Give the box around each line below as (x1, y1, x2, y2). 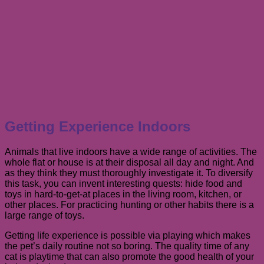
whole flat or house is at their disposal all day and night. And (5, 157, 254, 167)
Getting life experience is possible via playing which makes (5, 230, 250, 240)
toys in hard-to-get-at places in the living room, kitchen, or (5, 189, 242, 199)
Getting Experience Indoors (5, 118, 190, 134)
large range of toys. (5, 210, 84, 220)
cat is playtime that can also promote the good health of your (5, 251, 254, 262)
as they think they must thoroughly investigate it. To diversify (5, 167, 253, 178)
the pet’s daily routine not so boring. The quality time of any (5, 240, 249, 251)
